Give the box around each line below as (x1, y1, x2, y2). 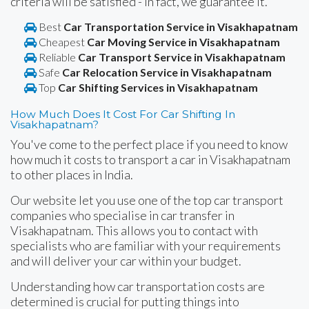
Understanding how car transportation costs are (10, 278, 265, 294)
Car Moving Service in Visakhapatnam (87, 34, 280, 48)
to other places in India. (10, 166, 133, 182)
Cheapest (37, 34, 87, 48)
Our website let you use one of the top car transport (10, 192, 283, 208)
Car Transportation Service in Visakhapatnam (63, 19, 298, 33)
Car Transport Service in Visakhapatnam (78, 50, 286, 63)
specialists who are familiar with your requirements (10, 237, 281, 253)
